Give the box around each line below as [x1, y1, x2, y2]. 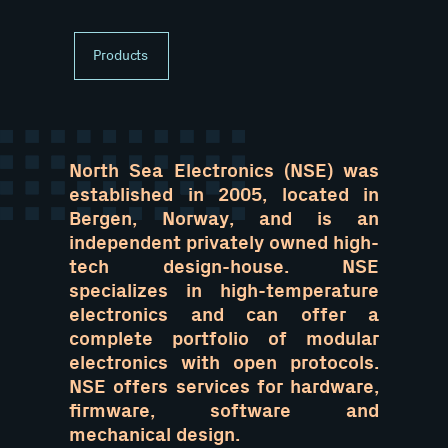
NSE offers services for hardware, [69, 376, 379, 399]
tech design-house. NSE [69, 256, 379, 279]
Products [93, 48, 149, 64]
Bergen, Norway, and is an [69, 208, 379, 231]
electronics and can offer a [69, 304, 379, 327]
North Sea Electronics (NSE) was [69, 160, 379, 183]
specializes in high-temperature [69, 280, 379, 303]
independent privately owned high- [69, 232, 379, 255]
